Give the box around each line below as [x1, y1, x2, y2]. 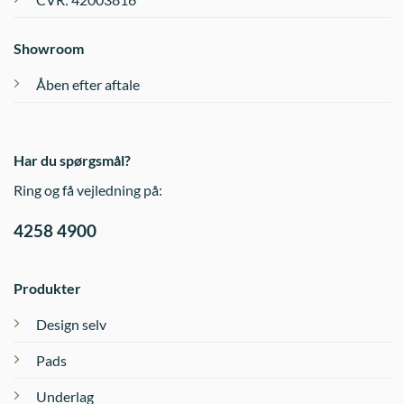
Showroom [14, 39, 84, 57]
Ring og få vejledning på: [14, 180, 162, 198]
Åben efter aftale [36, 75, 140, 93]
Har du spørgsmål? [14, 151, 131, 169]
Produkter [13, 280, 81, 298]
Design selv [35, 316, 106, 334]
